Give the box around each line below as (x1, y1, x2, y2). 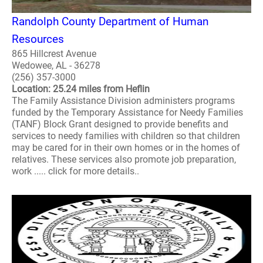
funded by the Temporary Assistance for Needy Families (12, 106, 243, 118)
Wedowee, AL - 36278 (12, 59, 100, 71)
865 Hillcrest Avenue (12, 48, 96, 59)
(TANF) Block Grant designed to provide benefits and (12, 118, 228, 130)
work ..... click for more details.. (12, 165, 139, 177)
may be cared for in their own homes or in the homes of (12, 141, 240, 153)
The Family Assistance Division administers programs (12, 95, 235, 106)
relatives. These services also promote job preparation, (12, 153, 236, 165)
